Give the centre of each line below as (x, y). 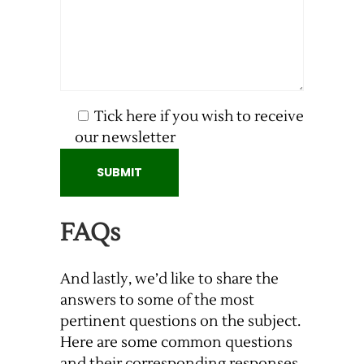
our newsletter (125, 138)
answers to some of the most (157, 301)
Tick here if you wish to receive (199, 117)
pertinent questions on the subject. (180, 322)
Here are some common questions (176, 343)
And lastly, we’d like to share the (169, 279)
